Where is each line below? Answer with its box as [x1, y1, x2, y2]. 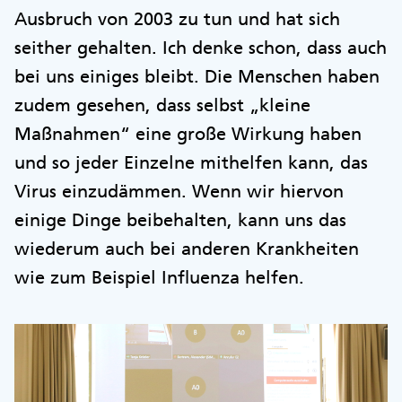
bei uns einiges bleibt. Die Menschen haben [14, 65, 380, 87]
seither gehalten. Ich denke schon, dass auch [14, 36, 387, 58]
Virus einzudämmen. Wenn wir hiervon [14, 179, 344, 202]
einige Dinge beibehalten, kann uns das [14, 208, 346, 231]
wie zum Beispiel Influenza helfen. [14, 266, 304, 288]
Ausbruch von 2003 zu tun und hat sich [14, 7, 340, 30]
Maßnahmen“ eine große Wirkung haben [14, 122, 362, 144]
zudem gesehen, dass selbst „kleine [14, 93, 310, 116]
